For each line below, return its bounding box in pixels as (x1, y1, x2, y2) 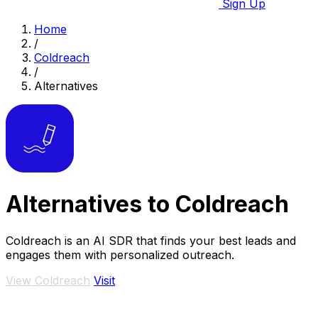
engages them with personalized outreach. (6, 247, 234, 262)
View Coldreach (6, 273, 90, 287)
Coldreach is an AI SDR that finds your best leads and (6, 233, 296, 248)
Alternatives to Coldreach (6, 190, 289, 219)
